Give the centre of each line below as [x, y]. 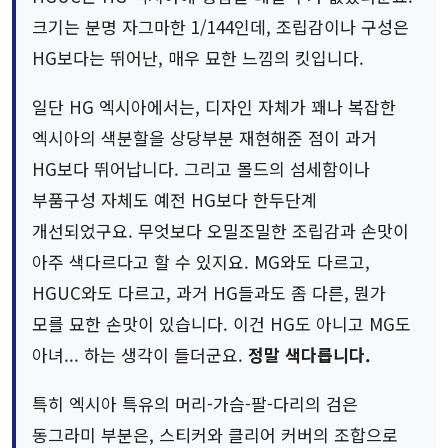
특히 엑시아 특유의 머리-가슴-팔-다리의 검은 [195, 404]
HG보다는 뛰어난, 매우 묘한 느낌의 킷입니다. [198, 58]
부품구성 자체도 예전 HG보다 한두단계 [174, 200]
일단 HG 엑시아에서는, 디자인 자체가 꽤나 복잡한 [214, 107]
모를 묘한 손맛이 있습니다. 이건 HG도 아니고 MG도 [221, 324]
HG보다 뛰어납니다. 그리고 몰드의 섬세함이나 [201, 169]
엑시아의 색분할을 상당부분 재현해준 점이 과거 [204, 138]
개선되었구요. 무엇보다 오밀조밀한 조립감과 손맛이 [220, 231]
